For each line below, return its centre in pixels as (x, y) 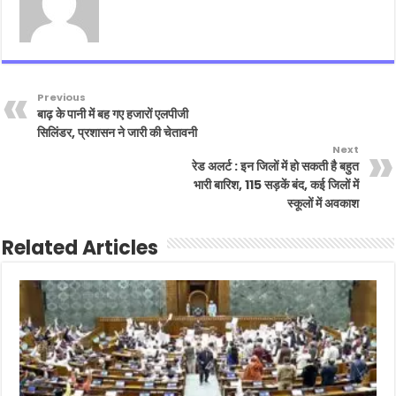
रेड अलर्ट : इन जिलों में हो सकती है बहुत (275, 166)
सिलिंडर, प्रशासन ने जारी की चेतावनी (118, 132)
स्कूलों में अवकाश (323, 203)
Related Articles (80, 247)
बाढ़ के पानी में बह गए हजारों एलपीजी (113, 114)
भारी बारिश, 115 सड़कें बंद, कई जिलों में (276, 184)
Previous (62, 97)
